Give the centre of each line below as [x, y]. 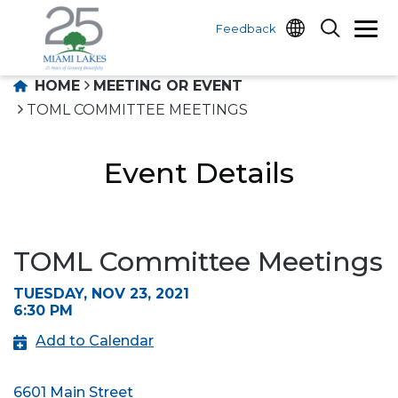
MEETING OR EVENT [167, 86]
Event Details [199, 173]
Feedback [246, 28]
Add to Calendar [95, 341]
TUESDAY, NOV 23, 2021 [101, 294]
